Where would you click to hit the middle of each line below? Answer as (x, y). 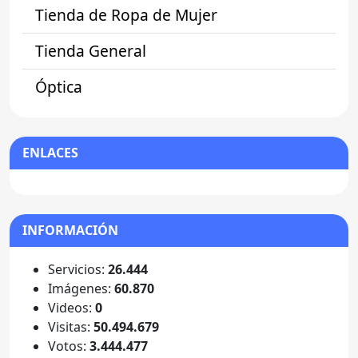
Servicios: (78, 270)
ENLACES (50, 153)
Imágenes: (81, 289)
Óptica (59, 87)
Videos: (72, 308)
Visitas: (71, 327)
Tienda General (91, 51)
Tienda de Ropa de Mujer (126, 15)
